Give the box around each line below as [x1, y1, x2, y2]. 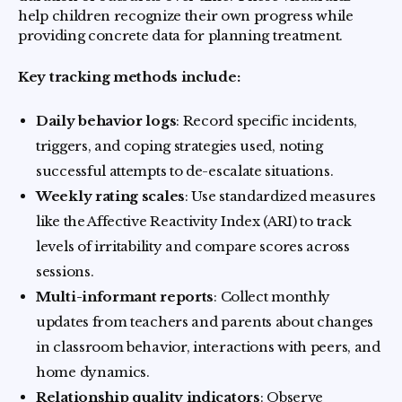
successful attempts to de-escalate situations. [36, 162, 334, 179]
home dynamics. [36, 363, 150, 380]
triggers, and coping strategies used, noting [36, 136, 323, 154]
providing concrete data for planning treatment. [18, 26, 343, 44]
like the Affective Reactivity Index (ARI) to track [36, 212, 353, 230]
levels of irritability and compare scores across [36, 237, 350, 255]
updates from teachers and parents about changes [36, 312, 373, 330]
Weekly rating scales [36, 187, 185, 205]
